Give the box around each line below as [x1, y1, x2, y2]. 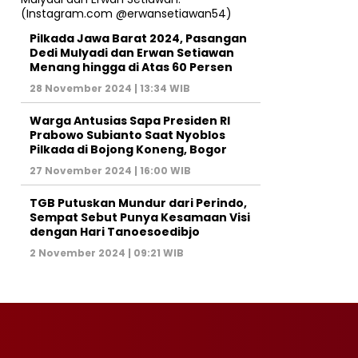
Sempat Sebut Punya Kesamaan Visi [30, 209, 250, 225]
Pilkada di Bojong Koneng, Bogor [30, 141, 227, 157]
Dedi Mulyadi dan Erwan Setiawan [30, 44, 234, 61]
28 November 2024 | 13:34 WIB [30, 81, 190, 95]
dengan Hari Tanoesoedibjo [30, 223, 200, 240]
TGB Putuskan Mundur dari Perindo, [30, 194, 247, 211]
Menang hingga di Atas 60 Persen [30, 58, 233, 75]
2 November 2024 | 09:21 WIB [30, 245, 184, 260]
